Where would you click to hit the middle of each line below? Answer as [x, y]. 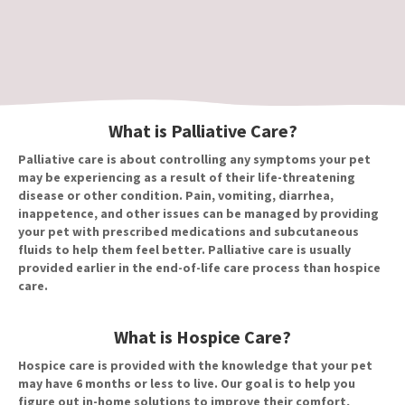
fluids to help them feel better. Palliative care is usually [184, 250]
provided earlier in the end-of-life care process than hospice [199, 268]
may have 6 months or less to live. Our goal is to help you [187, 384]
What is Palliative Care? [202, 131]
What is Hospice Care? [202, 337]
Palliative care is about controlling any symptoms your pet [194, 160]
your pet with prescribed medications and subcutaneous [188, 232]
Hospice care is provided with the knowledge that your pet [195, 366]
